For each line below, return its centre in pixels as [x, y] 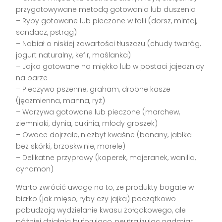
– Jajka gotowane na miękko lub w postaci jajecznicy [110, 66]
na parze [32, 78]
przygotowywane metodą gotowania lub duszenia [106, 9]
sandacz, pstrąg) [47, 32]
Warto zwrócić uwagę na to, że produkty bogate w [105, 187]
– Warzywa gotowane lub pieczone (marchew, [98, 112]
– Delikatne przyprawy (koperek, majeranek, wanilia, [106, 157]
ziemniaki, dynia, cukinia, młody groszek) [87, 123]
